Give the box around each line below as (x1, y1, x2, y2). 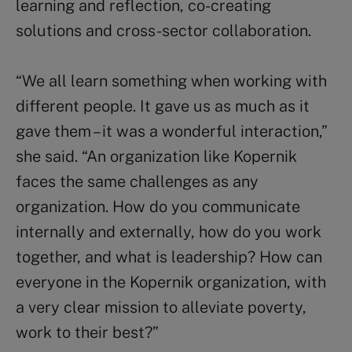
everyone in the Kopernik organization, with (16, 272, 326, 291)
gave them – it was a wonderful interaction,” (16, 121, 327, 141)
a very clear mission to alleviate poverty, (16, 297, 306, 317)
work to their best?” (16, 322, 159, 342)
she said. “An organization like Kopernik (16, 146, 297, 166)
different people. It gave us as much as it (16, 96, 310, 115)
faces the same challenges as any (16, 171, 258, 191)
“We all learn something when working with (16, 71, 327, 90)
